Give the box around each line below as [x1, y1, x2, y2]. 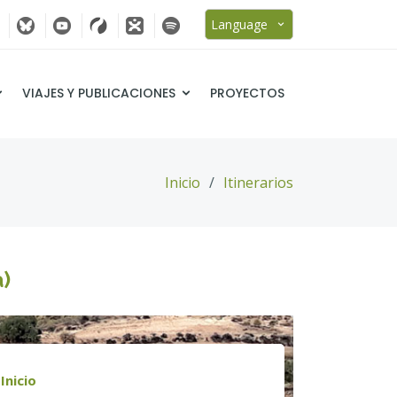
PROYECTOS [210, 84, 284, 103]
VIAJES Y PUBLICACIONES [22, 84, 175, 103]
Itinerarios [223, 173, 293, 192]
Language [211, 16, 275, 33]
